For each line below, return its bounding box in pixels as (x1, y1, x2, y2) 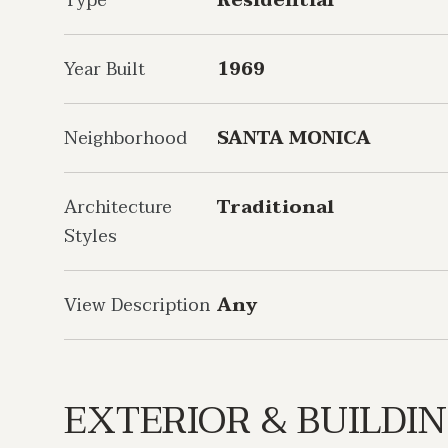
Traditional (217, 192, 334, 223)
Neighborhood (64, 123, 187, 154)
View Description (64, 290, 210, 321)
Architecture (64, 192, 172, 223)
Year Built (64, 54, 145, 85)
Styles (64, 221, 117, 252)
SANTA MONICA (217, 123, 371, 154)
